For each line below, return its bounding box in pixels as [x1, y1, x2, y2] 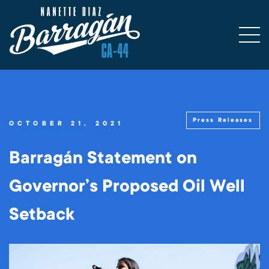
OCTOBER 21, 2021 [9, 119, 124, 128]
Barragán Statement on [9, 147, 197, 169]
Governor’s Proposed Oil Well [9, 175, 245, 198]
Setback [9, 204, 74, 226]
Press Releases [193, 116, 253, 124]
